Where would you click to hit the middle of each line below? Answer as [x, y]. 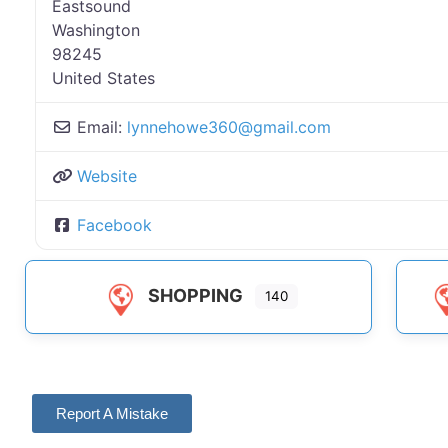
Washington [96, 30]
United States [103, 78]
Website [107, 176]
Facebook [114, 225]
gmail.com [292, 127]
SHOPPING [195, 296]
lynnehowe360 [182, 127]
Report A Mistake [112, 414]
